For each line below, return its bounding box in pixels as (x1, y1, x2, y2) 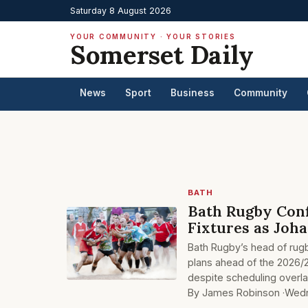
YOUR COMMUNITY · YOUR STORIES (70, 32, 236, 41)
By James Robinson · (188, 287, 285, 298)
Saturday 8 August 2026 (70, 5, 171, 16)
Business (170, 87, 214, 98)
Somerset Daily (70, 38, 254, 71)
